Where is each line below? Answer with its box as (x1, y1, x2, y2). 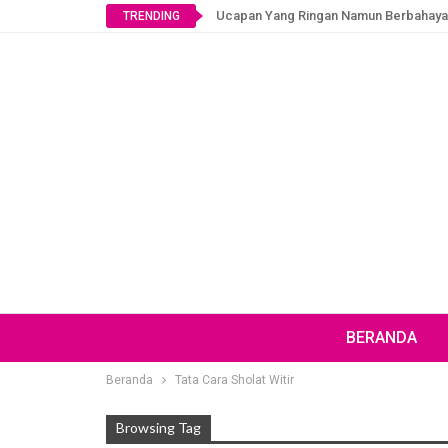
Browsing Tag (116, 419, 201, 436)
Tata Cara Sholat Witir (175, 373, 294, 387)
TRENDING (122, 9, 180, 23)
